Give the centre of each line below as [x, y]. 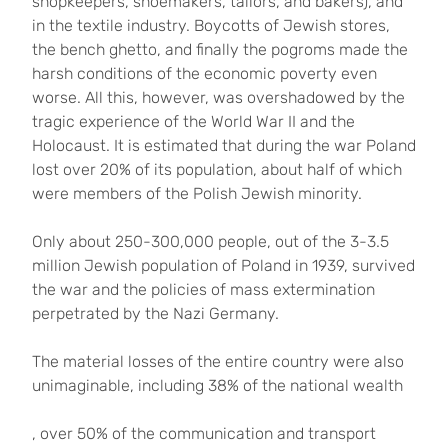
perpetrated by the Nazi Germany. [155, 313]
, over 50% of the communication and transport [204, 433]
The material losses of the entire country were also [218, 361]
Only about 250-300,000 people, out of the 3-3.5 [210, 241]
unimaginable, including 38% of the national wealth [217, 385]
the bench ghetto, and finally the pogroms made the [220, 49]
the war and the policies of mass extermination [203, 289]
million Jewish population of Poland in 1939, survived [223, 265]
